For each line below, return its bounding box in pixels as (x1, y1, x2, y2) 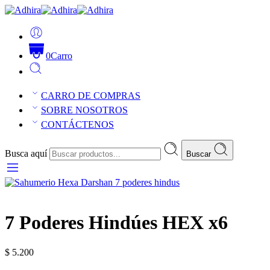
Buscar (186, 149, 213, 159)
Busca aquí (5, 148, 49, 159)
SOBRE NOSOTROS (41, 105, 128, 115)
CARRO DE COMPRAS (41, 90, 140, 101)
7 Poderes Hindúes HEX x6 (5, 212, 228, 234)
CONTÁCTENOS (41, 119, 114, 130)
